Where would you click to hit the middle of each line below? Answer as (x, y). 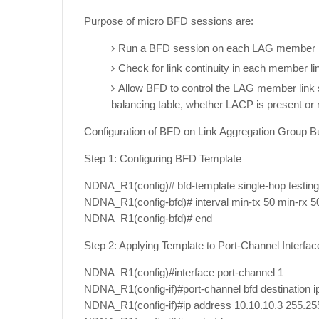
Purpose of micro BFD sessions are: (169, 21)
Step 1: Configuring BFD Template (163, 158)
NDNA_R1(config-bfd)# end (148, 218)
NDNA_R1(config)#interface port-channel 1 (184, 272)
